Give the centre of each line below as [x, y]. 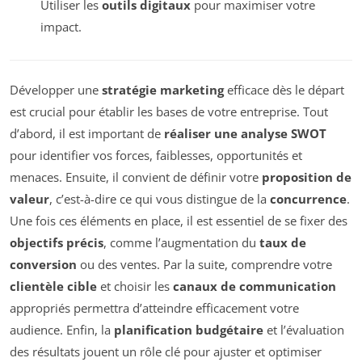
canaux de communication [255, 286]
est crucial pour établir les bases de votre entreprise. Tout [169, 111]
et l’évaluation [304, 329]
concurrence [308, 198]
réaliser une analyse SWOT [245, 133]
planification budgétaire [189, 329]
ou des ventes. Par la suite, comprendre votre [204, 264]
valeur [29, 198]
